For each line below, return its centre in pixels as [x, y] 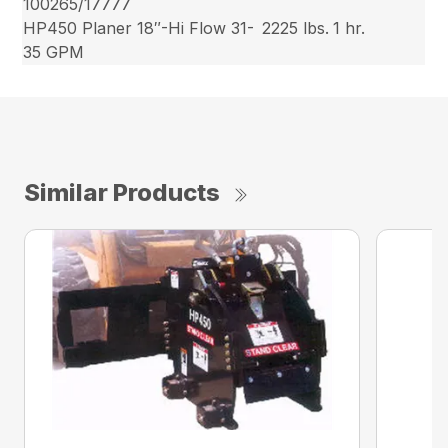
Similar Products [122, 193]
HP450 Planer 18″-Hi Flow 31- [139, 28]
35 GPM [54, 52]
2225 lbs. [296, 28]
